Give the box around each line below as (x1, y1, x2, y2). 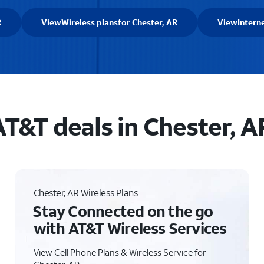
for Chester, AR (118, 16, 177, 28)
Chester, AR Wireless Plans (33, 186, 138, 199)
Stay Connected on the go (32, 201, 213, 221)
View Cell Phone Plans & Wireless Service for (33, 246, 206, 258)
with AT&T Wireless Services (33, 218, 227, 238)
